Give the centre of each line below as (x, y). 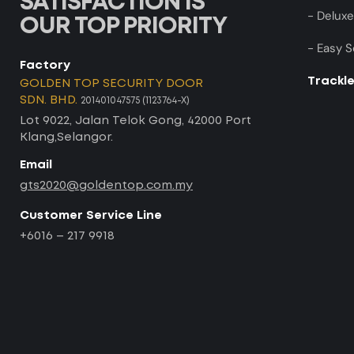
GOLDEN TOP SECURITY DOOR (111, 84)
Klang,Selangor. (66, 138)
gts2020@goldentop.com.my (106, 186)
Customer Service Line (91, 216)
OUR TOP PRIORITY (123, 27)
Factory (45, 66)
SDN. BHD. (50, 101)
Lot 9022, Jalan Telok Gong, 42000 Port (136, 121)
